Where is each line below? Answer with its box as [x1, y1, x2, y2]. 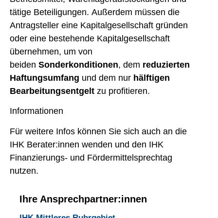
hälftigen [133, 73, 170, 83]
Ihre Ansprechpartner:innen [19, 193, 147, 204]
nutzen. [10, 165, 38, 176]
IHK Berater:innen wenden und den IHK [10, 139, 163, 149]
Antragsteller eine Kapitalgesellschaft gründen [10, 20, 188, 30]
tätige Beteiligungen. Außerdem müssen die [10, 7, 180, 17]
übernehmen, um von [10, 46, 92, 56]
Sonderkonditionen [38, 59, 118, 70]
